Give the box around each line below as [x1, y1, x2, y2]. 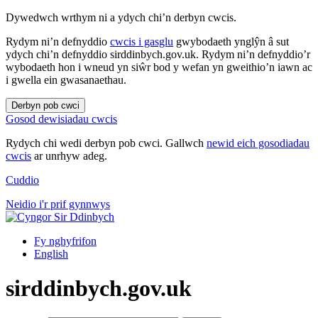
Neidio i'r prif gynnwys [6, 198, 110, 210]
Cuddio [6, 174, 39, 186]
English [34, 248, 68, 260]
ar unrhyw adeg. [31, 150, 107, 162]
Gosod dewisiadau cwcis [6, 113, 117, 125]
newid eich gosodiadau [207, 137, 309, 149]
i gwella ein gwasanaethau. [6, 74, 126, 86]
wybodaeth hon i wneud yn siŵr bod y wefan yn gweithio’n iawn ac [6, 61, 312, 73]
